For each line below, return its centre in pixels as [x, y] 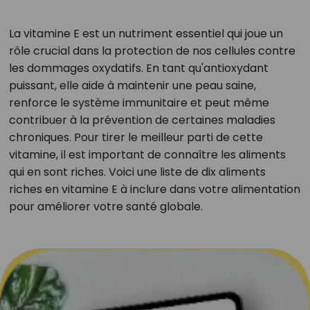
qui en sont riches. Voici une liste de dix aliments [137, 172]
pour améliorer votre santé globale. [106, 207]
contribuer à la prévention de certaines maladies [142, 120]
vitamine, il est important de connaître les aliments [147, 155]
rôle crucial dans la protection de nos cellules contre [152, 51]
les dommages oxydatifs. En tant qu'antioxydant [138, 68]
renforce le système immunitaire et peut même [139, 103]
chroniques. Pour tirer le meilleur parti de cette [136, 137]
